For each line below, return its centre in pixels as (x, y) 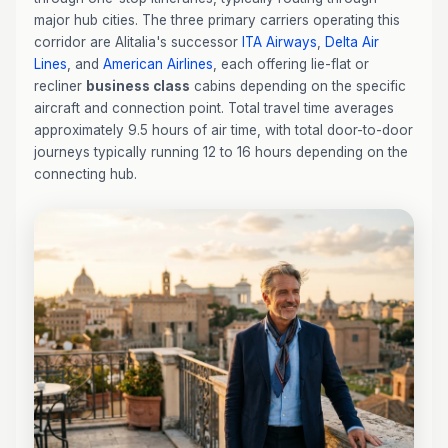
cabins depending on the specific (298, 86)
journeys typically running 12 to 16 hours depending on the (221, 152)
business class (138, 86)
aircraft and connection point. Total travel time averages (214, 108)
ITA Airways (279, 42)
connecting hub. (85, 174)
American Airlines (158, 64)
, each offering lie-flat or (291, 64)
